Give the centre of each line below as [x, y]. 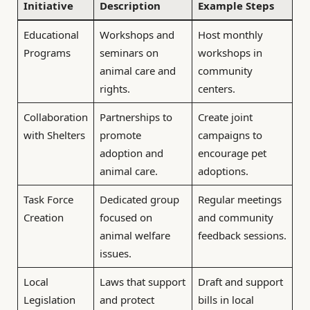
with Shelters [54, 135]
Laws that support [142, 281]
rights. [115, 88]
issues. [115, 253]
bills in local [226, 299]
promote [120, 135]
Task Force [48, 199]
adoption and [131, 153]
